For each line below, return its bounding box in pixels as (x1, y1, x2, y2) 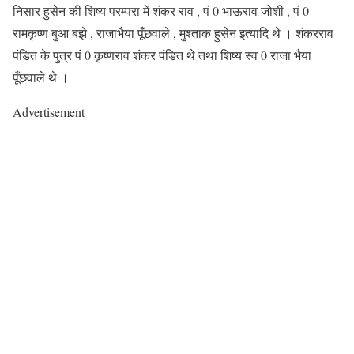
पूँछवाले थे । (13, 69, 69, 86)
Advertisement (13, 104, 85, 121)
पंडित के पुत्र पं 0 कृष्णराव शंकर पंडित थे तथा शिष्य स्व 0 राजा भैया (13, 47, 311, 64)
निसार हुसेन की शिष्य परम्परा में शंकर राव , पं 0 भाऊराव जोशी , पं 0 (13, 2, 309, 20)
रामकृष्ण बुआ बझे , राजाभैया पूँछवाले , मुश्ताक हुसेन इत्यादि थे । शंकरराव (13, 24, 333, 42)
